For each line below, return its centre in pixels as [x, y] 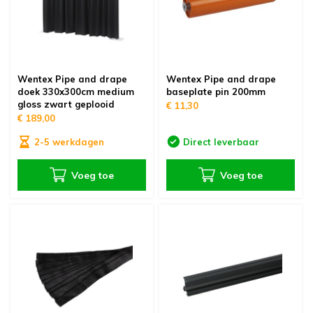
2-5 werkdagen [69, 142]
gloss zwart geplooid [66, 104]
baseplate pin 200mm [216, 92]
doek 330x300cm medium [75, 92]
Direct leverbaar [221, 142]
